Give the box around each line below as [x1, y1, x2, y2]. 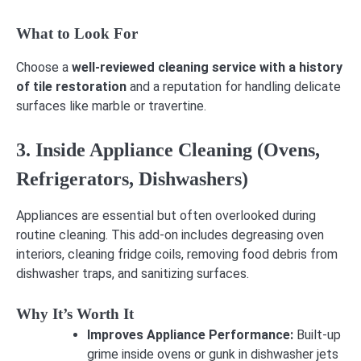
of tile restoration [16, 78, 127, 94]
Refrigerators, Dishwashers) [16, 168, 248, 189]
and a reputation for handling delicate [127, 78, 341, 94]
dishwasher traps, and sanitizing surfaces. [16, 265, 249, 281]
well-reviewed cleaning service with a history [72, 59, 342, 75]
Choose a [16, 59, 72, 75]
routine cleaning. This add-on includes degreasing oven [16, 226, 324, 243]
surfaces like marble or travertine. [16, 98, 206, 114]
